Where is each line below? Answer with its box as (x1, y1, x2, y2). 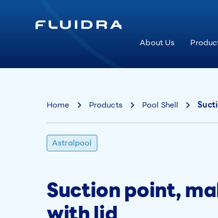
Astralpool (52, 137, 92, 149)
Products (89, 99, 123, 111)
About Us (140, 36, 175, 49)
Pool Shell (142, 99, 179, 111)
